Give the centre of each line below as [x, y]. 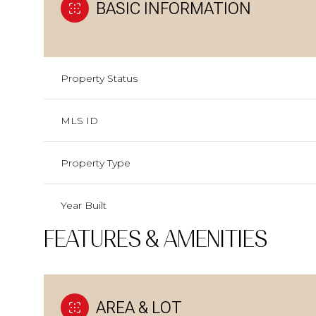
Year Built [84, 205]
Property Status [99, 78]
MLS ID [79, 120]
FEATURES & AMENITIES [156, 239]
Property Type [96, 163]
